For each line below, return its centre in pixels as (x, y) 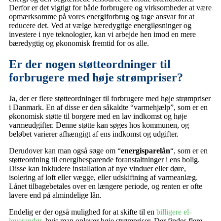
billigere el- (174, 212)
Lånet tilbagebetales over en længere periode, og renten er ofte (106, 186)
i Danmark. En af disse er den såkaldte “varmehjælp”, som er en (108, 108)
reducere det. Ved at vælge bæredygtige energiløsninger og (100, 26)
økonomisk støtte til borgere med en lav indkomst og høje (98, 116)
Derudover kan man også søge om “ (65, 151)
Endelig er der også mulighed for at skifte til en (83, 212)
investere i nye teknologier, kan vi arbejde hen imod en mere (102, 35)
